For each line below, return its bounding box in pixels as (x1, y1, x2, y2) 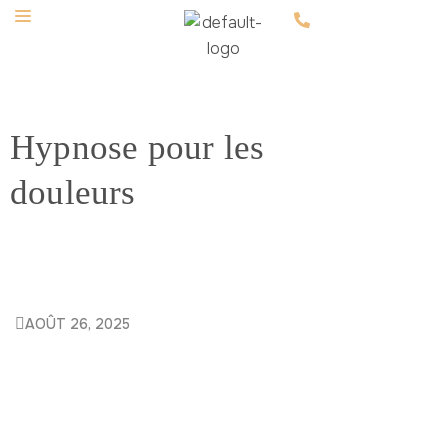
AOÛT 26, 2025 (25, 315, 130, 333)
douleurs (10, 173, 136, 212)
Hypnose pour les (10, 128, 265, 167)
